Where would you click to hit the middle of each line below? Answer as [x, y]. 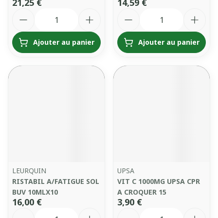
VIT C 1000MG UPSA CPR [159, 181]
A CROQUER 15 [142, 192]
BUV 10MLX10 [35, 192]
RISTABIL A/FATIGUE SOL [56, 181]
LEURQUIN [29, 171]
